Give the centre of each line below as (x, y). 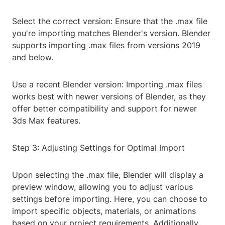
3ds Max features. (46, 121)
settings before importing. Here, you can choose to (110, 199)
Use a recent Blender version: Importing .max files (107, 85)
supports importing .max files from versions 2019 (106, 45)
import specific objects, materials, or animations (104, 211)
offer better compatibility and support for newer (104, 109)
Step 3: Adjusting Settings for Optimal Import (98, 148)
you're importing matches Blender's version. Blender (111, 33)
